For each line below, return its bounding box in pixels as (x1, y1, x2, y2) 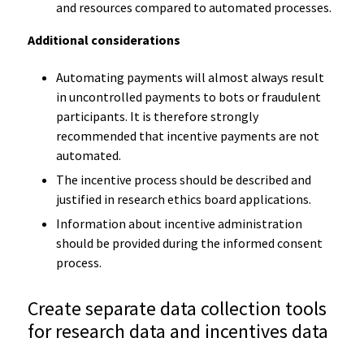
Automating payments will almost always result (55, 68, 324, 85)
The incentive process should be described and (55, 171, 311, 188)
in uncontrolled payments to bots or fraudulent (55, 88, 321, 105)
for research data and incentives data (27, 318, 331, 344)
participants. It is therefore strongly (55, 107, 258, 124)
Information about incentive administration (55, 214, 302, 232)
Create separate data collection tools (27, 295, 327, 321)
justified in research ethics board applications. (55, 190, 311, 207)
